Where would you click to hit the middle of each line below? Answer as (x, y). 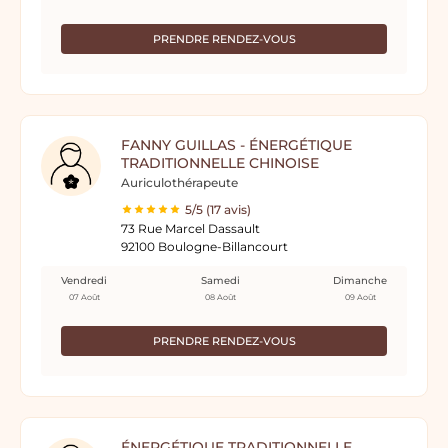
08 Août (220, 297)
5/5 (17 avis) (218, 209)
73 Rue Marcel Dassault (190, 228)
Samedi (220, 280)
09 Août (360, 297)
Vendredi (84, 280)
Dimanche (360, 280)
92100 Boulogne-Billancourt (204, 246)
